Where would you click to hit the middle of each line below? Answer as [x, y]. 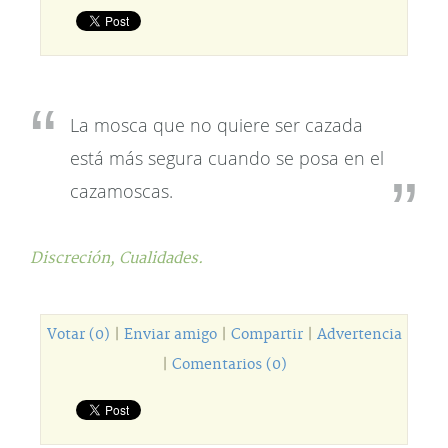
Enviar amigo [170, 335]
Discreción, [74, 258]
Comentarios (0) [229, 365]
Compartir [266, 335]
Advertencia [359, 335]
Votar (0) [78, 335]
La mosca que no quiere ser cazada [216, 125]
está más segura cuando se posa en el [227, 158]
